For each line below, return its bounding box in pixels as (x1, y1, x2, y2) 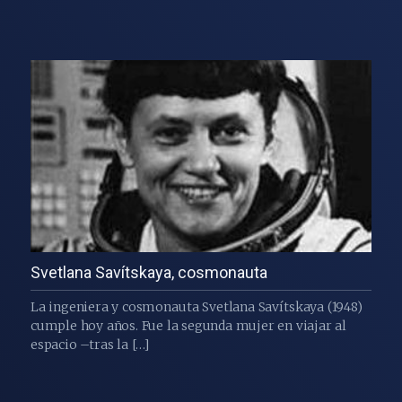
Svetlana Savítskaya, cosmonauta (30, 262, 267, 282)
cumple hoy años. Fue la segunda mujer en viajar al (30, 317, 347, 334)
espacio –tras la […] (30, 336, 150, 353)
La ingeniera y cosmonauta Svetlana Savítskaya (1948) (30, 298, 363, 315)
